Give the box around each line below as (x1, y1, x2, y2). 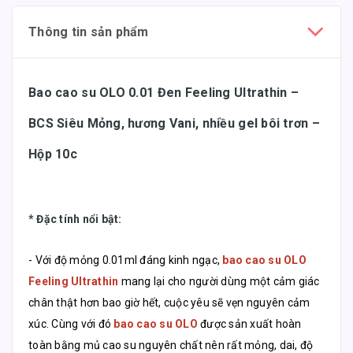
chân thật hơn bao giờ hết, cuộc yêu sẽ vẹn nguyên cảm (28, 295, 310, 309)
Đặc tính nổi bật (36, 212, 119, 225)
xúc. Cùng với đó (28, 317, 114, 330)
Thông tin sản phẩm (28, 24, 149, 39)
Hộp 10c (28, 146, 77, 162)
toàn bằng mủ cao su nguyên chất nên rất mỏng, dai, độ (28, 338, 314, 351)
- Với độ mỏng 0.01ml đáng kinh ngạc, (28, 253, 223, 266)
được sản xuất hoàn (197, 317, 302, 330)
